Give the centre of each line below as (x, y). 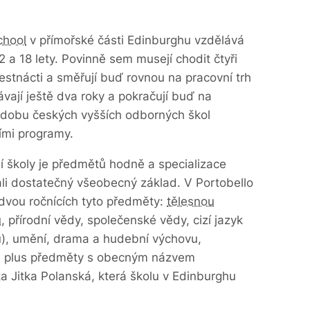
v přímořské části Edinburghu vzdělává (135, 40)
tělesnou (191, 201)
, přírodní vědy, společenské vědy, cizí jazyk (122, 220)
